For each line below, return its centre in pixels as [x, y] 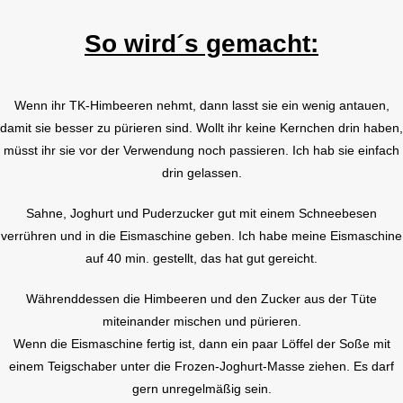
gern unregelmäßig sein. [201, 388]
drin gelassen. [201, 172]
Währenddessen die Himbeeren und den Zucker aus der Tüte [201, 298]
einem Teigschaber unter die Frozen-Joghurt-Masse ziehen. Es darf [201, 366]
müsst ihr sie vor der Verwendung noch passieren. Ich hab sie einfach [201, 150]
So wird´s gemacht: [201, 43]
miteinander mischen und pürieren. [201, 321]
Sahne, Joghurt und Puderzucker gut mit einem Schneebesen [201, 213]
